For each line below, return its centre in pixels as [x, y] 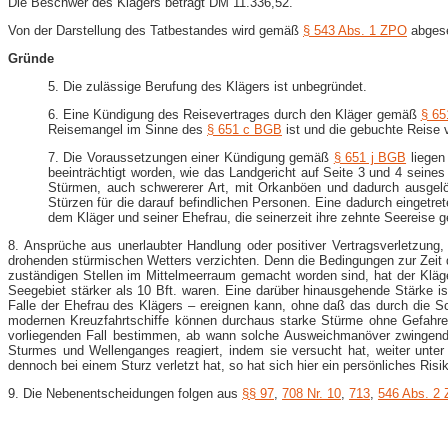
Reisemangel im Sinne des [127, 129]
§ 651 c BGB [244, 129]
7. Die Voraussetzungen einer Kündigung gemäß [191, 157]
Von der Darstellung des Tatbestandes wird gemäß [155, 30]
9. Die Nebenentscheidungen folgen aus [125, 393]
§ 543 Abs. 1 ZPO [355, 30]
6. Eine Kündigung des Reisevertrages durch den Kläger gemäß [234, 114]
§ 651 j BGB [370, 157]
